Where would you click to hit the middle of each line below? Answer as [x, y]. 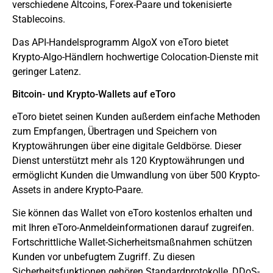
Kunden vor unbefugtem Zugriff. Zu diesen [104, 257]
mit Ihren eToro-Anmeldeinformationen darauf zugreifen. [133, 228]
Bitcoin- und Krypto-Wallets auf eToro [94, 94]
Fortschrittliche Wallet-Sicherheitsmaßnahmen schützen [132, 243]
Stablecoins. [39, 19]
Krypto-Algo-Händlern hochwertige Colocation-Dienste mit [135, 57]
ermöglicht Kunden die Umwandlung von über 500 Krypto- [136, 175]
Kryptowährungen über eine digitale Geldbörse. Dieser [127, 146]
